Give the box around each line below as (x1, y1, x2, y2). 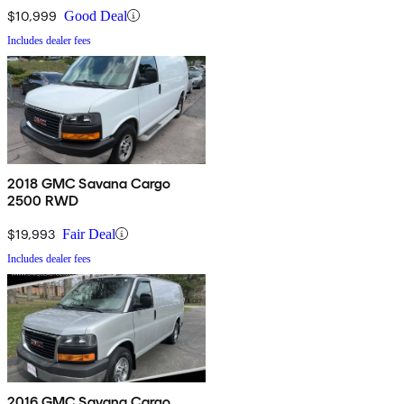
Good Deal (64, 7, 127, 23)
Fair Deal (62, 225, 115, 242)
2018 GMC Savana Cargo (7, 174, 171, 192)
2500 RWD (7, 191, 79, 209)
